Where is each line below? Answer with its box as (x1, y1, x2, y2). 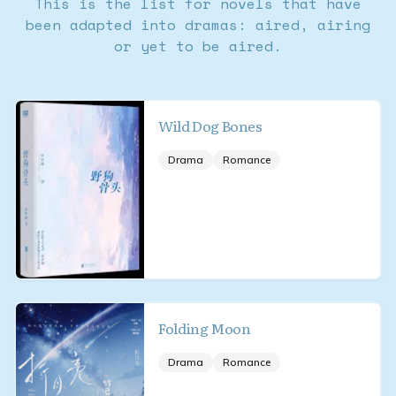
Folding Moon (158, 316, 251, 339)
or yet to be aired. (114, 35, 282, 57)
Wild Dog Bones (158, 115, 263, 136)
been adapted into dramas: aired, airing (26, 14, 370, 35)
